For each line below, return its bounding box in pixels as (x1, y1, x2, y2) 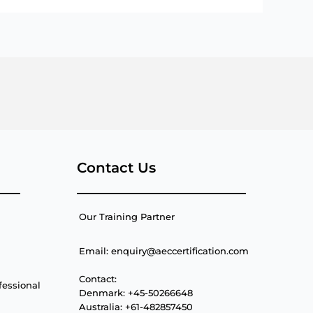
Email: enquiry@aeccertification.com (78, 245, 249, 256)
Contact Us (76, 159, 156, 176)
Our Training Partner (78, 210, 175, 222)
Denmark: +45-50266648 (78, 286, 193, 298)
